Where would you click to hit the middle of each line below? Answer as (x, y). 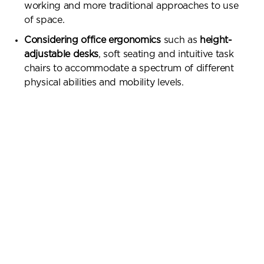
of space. (44, 20)
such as (181, 40)
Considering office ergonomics (94, 40)
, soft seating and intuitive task (166, 55)
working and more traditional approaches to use (131, 6)
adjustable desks (62, 55)
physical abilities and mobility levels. (104, 83)
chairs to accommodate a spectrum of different (129, 69)
